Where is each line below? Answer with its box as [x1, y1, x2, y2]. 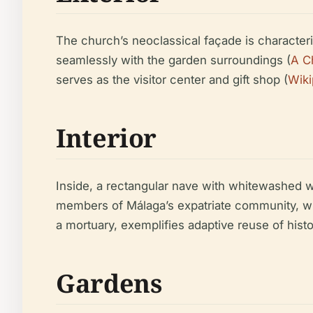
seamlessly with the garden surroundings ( [56, 53, 291, 67]
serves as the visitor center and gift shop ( [56, 73, 288, 87]
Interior [56, 121, 157, 155]
